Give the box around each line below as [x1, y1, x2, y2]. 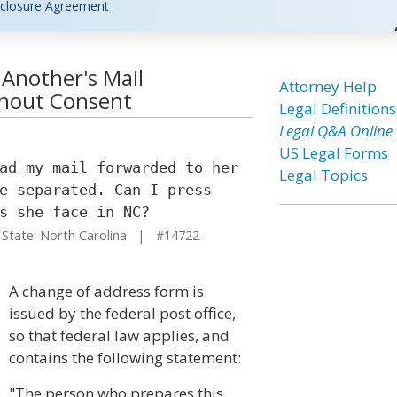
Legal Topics [278, 165, 368, 185]
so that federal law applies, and [9, 325, 230, 346]
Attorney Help [278, 76, 377, 97]
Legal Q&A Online [278, 121, 393, 141]
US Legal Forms [278, 143, 388, 163]
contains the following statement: [9, 347, 241, 368]
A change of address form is [9, 281, 204, 301]
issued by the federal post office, [9, 303, 236, 323]
